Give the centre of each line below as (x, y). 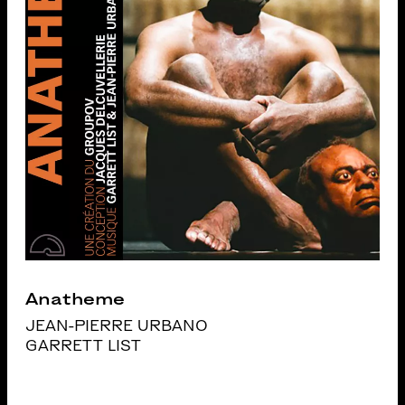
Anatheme (75, 298)
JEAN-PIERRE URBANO (117, 325)
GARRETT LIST (84, 345)
